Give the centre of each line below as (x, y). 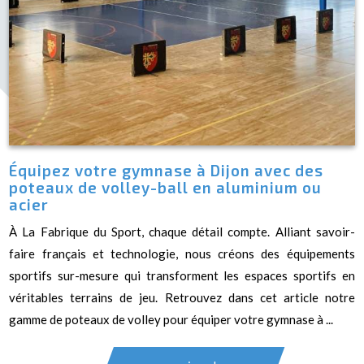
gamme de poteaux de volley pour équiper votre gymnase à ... (171, 319)
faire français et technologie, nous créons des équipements (182, 253)
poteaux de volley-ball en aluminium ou (166, 187)
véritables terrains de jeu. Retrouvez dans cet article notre (182, 297)
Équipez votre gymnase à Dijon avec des (167, 170)
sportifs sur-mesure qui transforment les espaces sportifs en (182, 275)
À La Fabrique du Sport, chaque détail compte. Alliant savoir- (182, 231)
